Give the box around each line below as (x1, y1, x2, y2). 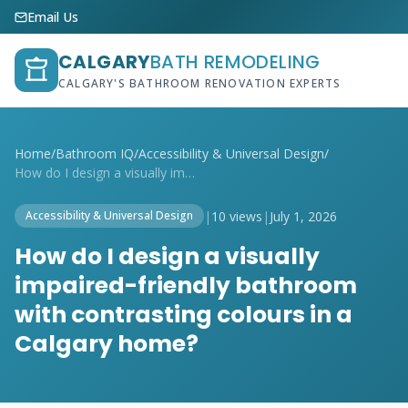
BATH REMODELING (149, 49, 321, 75)
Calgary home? (15, 328, 199, 360)
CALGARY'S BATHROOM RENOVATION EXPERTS (58, 76, 342, 91)
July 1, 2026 (270, 207, 337, 225)
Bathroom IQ (56, 145, 134, 162)
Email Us (27, 8, 78, 25)
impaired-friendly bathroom (15, 270, 357, 301)
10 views (211, 207, 262, 225)
